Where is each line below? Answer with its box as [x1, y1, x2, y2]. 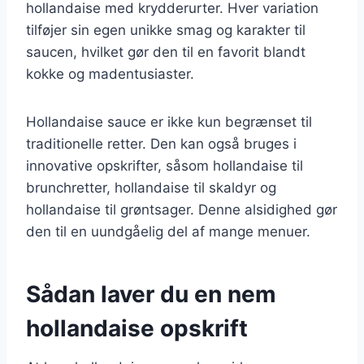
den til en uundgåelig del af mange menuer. [26, 223, 310, 240]
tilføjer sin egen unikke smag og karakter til [26, 21, 305, 38]
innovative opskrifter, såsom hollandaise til [26, 157, 303, 174]
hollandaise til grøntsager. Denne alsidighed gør [26, 201, 337, 218]
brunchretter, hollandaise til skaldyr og [26, 179, 276, 196]
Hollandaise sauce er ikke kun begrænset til [26, 113, 312, 130]
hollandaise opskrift [26, 314, 248, 342]
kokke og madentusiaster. [26, 65, 194, 82]
